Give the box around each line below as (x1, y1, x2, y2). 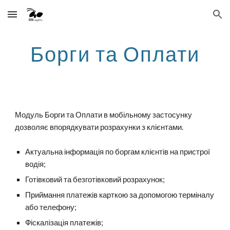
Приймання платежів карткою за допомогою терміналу (25, 190, 215, 199)
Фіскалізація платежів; (25, 218, 104, 227)
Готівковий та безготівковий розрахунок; (25, 175, 165, 184)
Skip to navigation (158, 14, 222, 24)
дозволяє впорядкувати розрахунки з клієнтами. (15, 123, 184, 131)
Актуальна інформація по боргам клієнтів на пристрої (25, 147, 210, 156)
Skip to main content (8, 14, 81, 24)
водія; (25, 160, 46, 168)
